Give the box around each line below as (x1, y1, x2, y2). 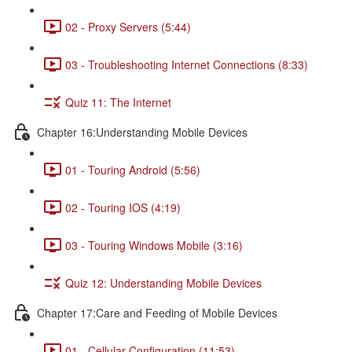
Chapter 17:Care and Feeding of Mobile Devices (37, 304, 277, 321)
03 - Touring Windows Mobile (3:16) (65, 236, 243, 253)
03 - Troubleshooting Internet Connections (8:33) (65, 56, 308, 72)
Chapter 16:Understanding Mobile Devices (37, 123, 247, 140)
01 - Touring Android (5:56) (65, 161, 200, 178)
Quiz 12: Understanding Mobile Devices (65, 274, 262, 291)
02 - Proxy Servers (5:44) (65, 18, 191, 35)
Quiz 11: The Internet (65, 93, 171, 110)
